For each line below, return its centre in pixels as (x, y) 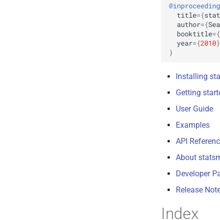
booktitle (194, 34)
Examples (193, 125)
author (189, 24)
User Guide (194, 109)
